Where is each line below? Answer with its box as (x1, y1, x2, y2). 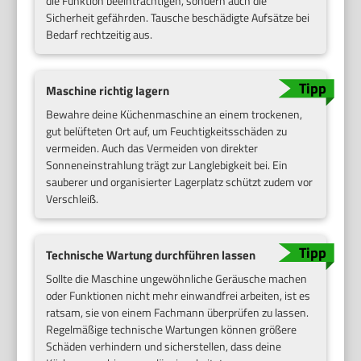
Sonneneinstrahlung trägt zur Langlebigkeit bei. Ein (46, 156, 288, 173)
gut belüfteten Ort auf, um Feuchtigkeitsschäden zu (46, 122, 288, 139)
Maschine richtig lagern (46, 81, 170, 101)
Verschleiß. (46, 190, 99, 207)
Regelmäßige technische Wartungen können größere (46, 320, 297, 338)
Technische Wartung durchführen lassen (46, 246, 256, 264)
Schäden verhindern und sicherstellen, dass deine (46, 337, 282, 355)
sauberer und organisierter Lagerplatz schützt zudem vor (46, 173, 313, 190)
